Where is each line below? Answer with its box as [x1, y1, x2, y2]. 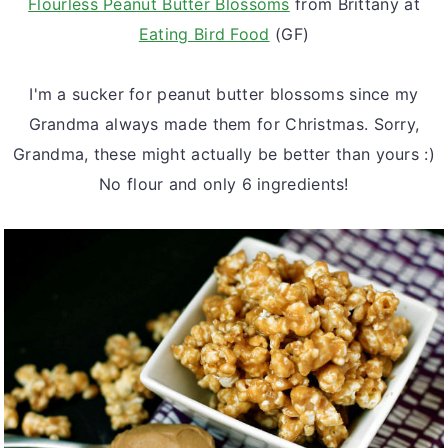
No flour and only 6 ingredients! [99, 173, 349, 194]
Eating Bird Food [138, 23, 270, 44]
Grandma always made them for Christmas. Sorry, [28, 113, 420, 134]
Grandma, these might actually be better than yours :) [13, 143, 435, 164]
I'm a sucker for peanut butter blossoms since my [29, 83, 419, 104]
